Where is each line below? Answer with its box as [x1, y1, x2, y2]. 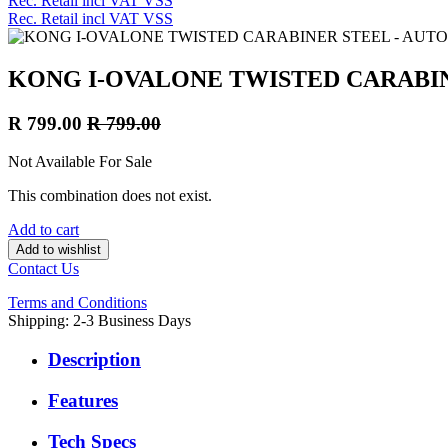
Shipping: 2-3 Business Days [8, 312, 191, 330]
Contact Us [8, 260, 79, 278]
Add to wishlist [16, 242, 101, 258]
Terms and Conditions [8, 294, 147, 312]
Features [48, 389, 118, 411]
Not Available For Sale [8, 153, 152, 171]
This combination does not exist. [8, 187, 212, 205]
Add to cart [8, 221, 79, 239]
